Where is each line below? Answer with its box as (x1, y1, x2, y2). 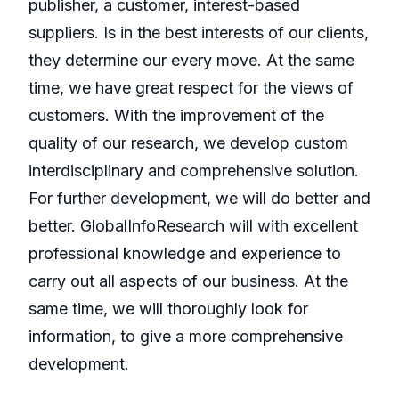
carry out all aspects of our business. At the (28, 272, 348, 291)
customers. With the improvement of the (28, 106, 324, 126)
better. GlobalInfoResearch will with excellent (28, 216, 358, 236)
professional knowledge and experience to (28, 244, 341, 264)
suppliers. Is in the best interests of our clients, (28, 23, 369, 43)
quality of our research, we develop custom (28, 134, 348, 153)
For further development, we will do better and (28, 189, 370, 208)
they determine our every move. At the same (28, 51, 354, 70)
